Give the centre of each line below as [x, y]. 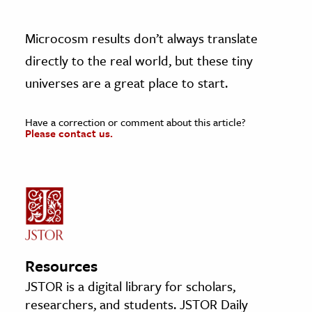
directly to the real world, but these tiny [139, 60]
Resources [61, 265]
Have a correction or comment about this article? [135, 122]
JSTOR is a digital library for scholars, [130, 286]
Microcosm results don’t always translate [141, 38]
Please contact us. [69, 133]
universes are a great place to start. [126, 82]
